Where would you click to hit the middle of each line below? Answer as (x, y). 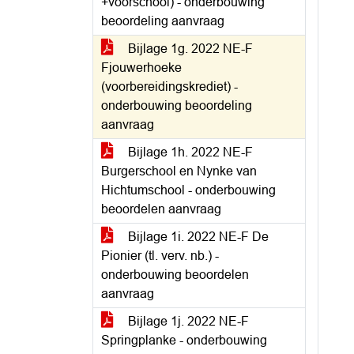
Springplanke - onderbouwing (184, 340)
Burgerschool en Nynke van (179, 171)
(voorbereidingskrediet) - (169, 87)
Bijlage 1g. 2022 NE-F (189, 49)
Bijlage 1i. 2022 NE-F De (197, 237)
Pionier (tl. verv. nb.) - (160, 256)
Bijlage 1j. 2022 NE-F (187, 321)
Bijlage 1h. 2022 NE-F (189, 152)
